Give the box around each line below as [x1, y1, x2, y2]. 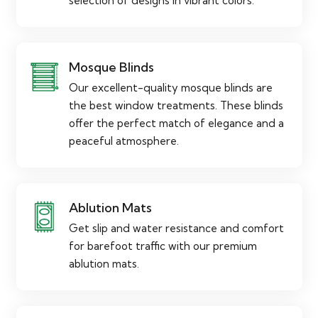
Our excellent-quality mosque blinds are [69, 80, 273, 94]
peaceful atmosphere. [69, 133, 179, 148]
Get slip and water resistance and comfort [69, 221, 284, 235]
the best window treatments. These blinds [69, 98, 283, 112]
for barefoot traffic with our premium [69, 238, 257, 253]
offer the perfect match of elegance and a [69, 116, 284, 130]
